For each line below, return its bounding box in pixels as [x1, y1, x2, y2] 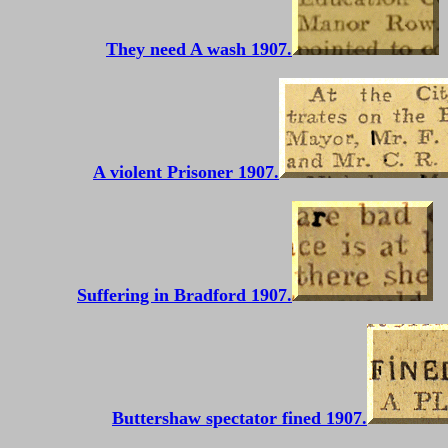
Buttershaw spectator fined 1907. [112, 408, 367, 428]
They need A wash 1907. [106, 39, 292, 59]
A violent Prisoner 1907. [93, 162, 279, 182]
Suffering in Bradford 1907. [77, 285, 292, 305]
